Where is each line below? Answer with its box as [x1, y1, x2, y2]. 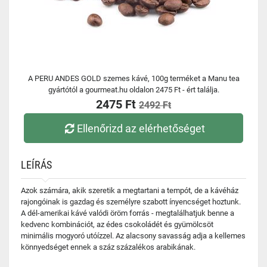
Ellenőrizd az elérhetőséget [77, 122, 206, 135]
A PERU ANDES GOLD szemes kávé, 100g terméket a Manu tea [27, 74, 240, 83]
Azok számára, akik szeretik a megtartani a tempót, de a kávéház [21, 186, 238, 195]
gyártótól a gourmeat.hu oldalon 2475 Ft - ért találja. [48, 85, 219, 94]
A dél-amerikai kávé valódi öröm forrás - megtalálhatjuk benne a [21, 209, 234, 218]
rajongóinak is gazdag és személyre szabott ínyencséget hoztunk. [21, 197, 241, 206]
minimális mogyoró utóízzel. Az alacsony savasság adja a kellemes [21, 231, 246, 240]
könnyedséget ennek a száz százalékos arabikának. [21, 243, 195, 252]
